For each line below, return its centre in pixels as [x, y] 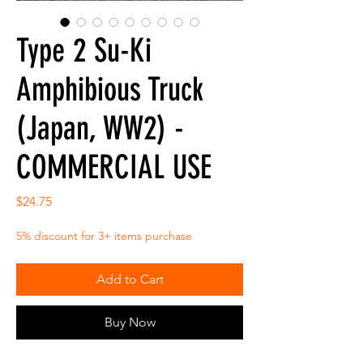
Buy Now [130, 322]
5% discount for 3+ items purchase [104, 236]
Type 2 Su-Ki [84, 51]
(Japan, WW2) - [100, 129]
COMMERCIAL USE [114, 168]
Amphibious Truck [110, 90]
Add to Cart [130, 280]
